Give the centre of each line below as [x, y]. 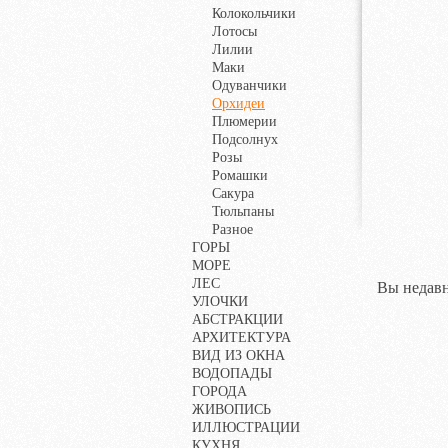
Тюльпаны [243, 211]
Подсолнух [245, 139]
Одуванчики [249, 85]
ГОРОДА [219, 391]
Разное [232, 229]
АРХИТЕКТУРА [241, 337]
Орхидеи [238, 103]
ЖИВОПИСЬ [231, 409]
